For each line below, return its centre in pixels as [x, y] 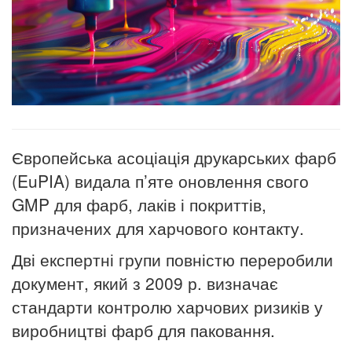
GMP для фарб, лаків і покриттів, [139, 204]
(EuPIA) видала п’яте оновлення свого [160, 180]
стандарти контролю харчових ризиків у [167, 306]
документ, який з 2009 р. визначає [145, 282]
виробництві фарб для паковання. [143, 330]
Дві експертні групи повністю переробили [172, 259]
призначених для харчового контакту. [158, 227]
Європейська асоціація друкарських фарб [174, 157]
